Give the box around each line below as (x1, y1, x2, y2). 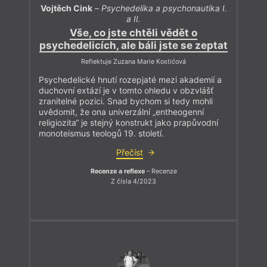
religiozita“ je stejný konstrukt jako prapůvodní (39, 117, 218, 128)
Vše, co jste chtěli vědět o (70, 27, 197, 39)
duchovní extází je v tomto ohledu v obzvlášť (39, 85, 213, 95)
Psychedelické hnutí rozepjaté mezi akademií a (39, 74, 222, 85)
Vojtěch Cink (40, 2, 92, 13)
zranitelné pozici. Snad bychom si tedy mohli (39, 95, 213, 106)
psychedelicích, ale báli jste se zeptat (39, 39, 228, 52)
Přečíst (116, 147, 143, 157)
